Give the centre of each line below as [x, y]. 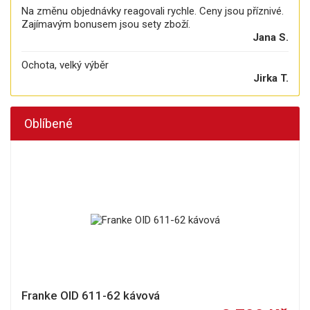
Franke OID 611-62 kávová [91, 295]
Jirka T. [271, 78]
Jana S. [271, 37]
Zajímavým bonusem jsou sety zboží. [106, 24]
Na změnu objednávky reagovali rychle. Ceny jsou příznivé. [153, 11]
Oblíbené [48, 124]
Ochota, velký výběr [65, 65]
